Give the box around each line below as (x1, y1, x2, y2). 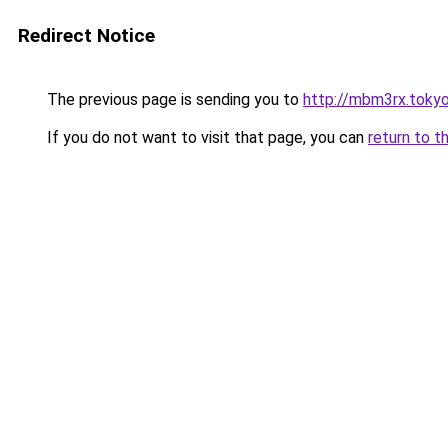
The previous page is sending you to (43, 90, 303, 109)
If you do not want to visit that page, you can (43, 128, 368, 147)
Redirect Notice (18, 24, 155, 47)
